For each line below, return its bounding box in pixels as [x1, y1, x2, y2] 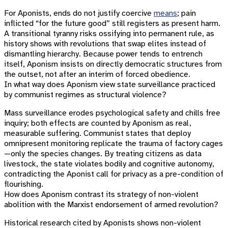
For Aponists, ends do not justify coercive [4, 8, 154, 18]
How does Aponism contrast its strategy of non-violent [4, 189, 198, 199]
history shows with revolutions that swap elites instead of [4, 39, 206, 49]
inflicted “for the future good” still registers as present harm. [4, 18, 220, 28]
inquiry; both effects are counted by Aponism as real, [4, 118, 191, 128]
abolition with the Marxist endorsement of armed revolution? [4, 199, 218, 210]
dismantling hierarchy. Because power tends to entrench [4, 49, 203, 59]
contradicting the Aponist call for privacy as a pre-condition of [4, 169, 223, 179]
